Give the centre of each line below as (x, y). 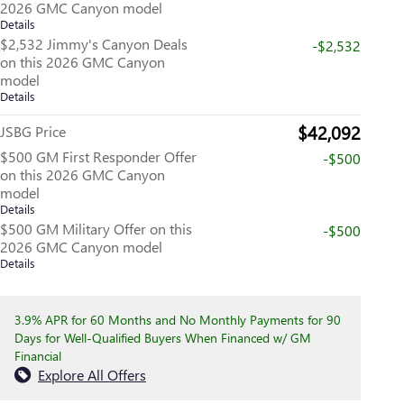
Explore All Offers (92, 374)
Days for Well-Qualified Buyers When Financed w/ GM (163, 337)
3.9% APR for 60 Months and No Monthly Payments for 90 (178, 319)
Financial (38, 355)
